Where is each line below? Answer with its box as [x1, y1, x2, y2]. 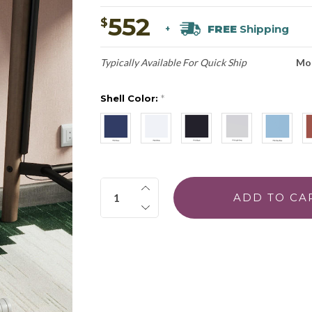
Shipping [236, 22, 289, 36]
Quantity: [100, 178, 149, 190]
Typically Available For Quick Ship [100, 56, 247, 68]
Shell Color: [100, 92, 161, 104]
